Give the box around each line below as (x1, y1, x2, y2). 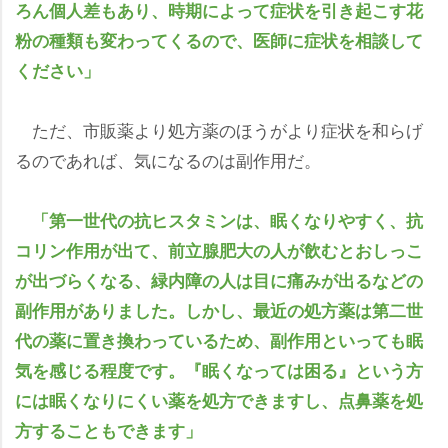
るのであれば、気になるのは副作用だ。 (15, 146, 321, 172)
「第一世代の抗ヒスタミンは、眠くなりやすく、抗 (32, 207, 423, 232)
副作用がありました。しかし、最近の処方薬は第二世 (15, 297, 423, 322)
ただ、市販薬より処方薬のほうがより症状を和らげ (15, 116, 423, 142)
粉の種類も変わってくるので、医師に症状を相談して (15, 27, 423, 52)
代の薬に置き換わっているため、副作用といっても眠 (15, 327, 423, 352)
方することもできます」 (15, 417, 202, 442)
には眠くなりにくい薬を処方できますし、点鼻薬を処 (15, 387, 423, 412)
